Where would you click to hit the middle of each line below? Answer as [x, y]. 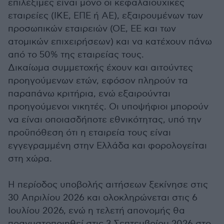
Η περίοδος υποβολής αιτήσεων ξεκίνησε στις [108, 185]
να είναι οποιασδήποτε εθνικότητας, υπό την [105, 120]
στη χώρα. [30, 159]
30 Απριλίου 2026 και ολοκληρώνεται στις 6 [103, 198]
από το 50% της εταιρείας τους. [76, 55]
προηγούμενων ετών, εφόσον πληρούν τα [98, 81]
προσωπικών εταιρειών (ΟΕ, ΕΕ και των [92, 29]
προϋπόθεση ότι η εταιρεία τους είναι [89, 133]
